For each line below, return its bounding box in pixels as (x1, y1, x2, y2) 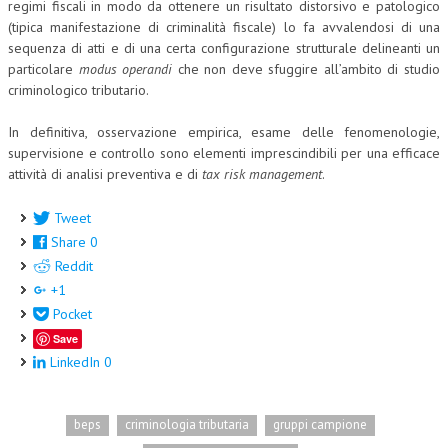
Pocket (53, 305, 92, 323)
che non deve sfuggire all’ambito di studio (172, 60, 441, 78)
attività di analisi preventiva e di (8, 165, 202, 183)
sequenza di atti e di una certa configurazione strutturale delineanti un (8, 39, 440, 57)
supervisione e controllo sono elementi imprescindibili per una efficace (8, 144, 440, 162)
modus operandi (78, 60, 173, 78)
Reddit (55, 257, 93, 275)
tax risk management (202, 165, 322, 183)
